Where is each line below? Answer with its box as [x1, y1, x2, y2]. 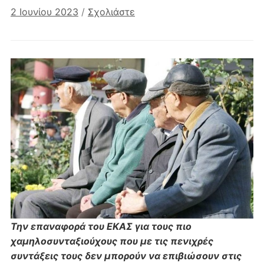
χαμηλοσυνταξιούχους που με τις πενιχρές [10, 235, 213, 247]
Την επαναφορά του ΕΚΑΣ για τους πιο [10, 220, 192, 233]
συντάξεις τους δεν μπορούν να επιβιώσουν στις [10, 250, 242, 262]
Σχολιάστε [87, 5, 135, 18]
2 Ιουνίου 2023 [10, 5, 78, 18]
